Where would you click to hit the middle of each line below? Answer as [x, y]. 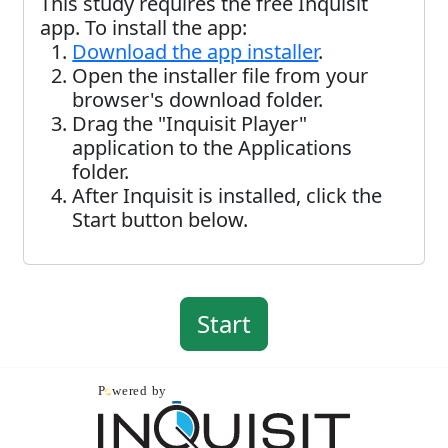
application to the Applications [212, 147]
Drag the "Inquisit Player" [190, 123]
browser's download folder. [198, 99]
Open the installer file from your [220, 75]
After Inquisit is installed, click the [227, 195]
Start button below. [160, 219]
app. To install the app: [144, 27]
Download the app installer [195, 51]
